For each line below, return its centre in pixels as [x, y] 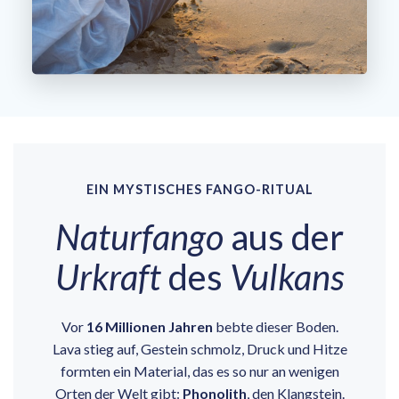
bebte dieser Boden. [275, 327]
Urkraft [108, 277]
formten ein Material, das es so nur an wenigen [199, 371]
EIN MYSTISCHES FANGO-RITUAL [199, 190]
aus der [284, 237]
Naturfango [139, 237]
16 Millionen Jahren [149, 327]
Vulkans [287, 277]
